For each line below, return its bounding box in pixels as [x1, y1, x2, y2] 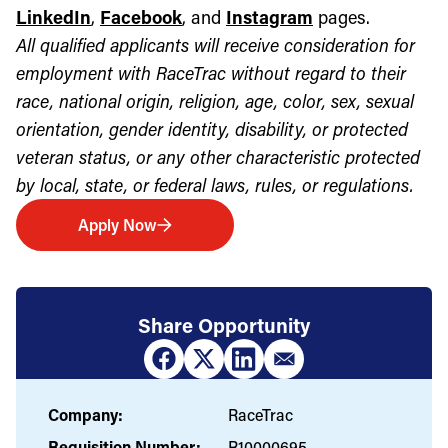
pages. [313, 4, 370, 29]
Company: [48, 403, 123, 425]
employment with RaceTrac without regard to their [16, 60, 406, 85]
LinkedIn [16, 4, 91, 29]
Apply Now [77, 213, 157, 235]
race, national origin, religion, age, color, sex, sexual [16, 88, 414, 113]
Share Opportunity [138, 311, 310, 338]
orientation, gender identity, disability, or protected [16, 116, 408, 141]
